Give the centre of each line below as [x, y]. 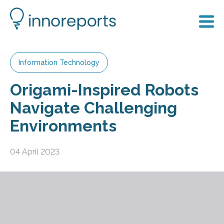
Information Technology [59, 62]
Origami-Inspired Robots [104, 90]
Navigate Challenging [93, 108]
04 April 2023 [35, 151]
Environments [63, 126]
